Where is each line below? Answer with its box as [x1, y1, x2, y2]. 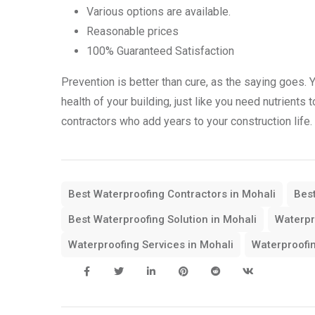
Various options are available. [86, 5, 231, 19]
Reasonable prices [86, 25, 179, 39]
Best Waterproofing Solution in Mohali [68, 213, 257, 226]
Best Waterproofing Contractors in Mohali [68, 188, 276, 201]
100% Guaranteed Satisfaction [86, 44, 234, 58]
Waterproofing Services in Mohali [68, 238, 233, 252]
